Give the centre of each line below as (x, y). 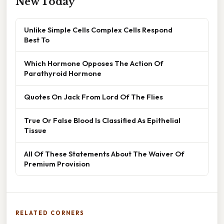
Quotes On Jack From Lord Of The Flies (93, 97)
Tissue (35, 130)
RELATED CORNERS (50, 213)
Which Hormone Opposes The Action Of (94, 63)
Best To (37, 40)
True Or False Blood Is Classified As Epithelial (102, 120)
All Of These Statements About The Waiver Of (104, 154)
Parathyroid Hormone (63, 73)
